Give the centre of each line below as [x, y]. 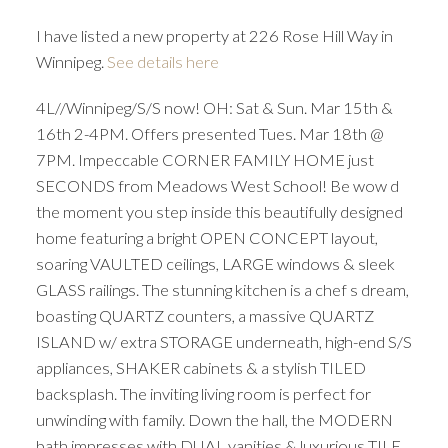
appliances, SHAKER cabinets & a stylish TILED [200, 368]
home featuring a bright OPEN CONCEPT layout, [206, 238]
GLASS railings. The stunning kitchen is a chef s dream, [222, 290]
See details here [162, 62]
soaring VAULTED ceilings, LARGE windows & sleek [215, 264]
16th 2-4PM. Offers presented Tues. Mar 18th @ [209, 134]
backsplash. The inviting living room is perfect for [203, 394]
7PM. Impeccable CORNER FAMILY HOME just [204, 160]
